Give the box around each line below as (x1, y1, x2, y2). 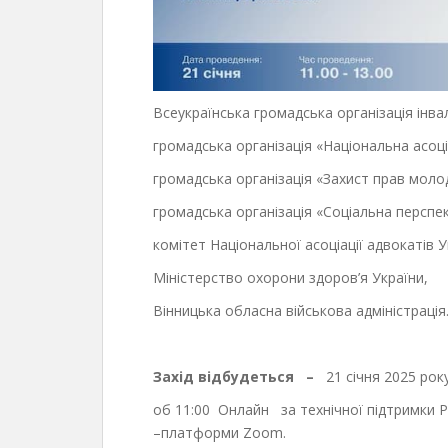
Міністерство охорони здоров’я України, (153, 268, 428, 288)
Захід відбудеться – (153, 367, 326, 387)
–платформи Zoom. (153, 423, 286, 443)
